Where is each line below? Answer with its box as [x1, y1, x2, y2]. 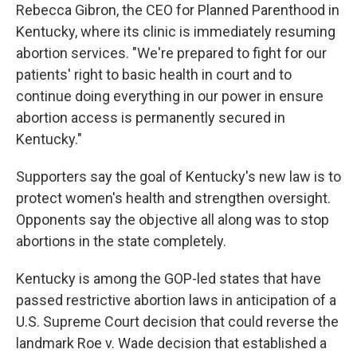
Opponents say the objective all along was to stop [16, 211, 329, 228]
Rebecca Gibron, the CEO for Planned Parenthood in [16, 2, 339, 18]
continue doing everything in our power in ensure [16, 88, 324, 104]
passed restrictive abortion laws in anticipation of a [16, 292, 336, 308]
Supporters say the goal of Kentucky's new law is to [16, 168, 341, 185]
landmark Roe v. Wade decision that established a [16, 335, 327, 351]
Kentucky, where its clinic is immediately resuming [16, 23, 335, 40]
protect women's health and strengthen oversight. [16, 190, 331, 206]
